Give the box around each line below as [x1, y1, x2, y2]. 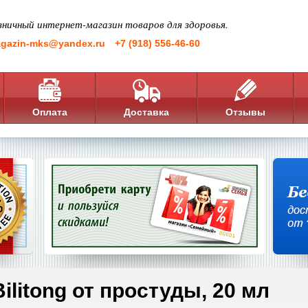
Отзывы [225, 107, 265, 118]
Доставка [124, 107, 169, 118]
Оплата [32, 107, 67, 118]
